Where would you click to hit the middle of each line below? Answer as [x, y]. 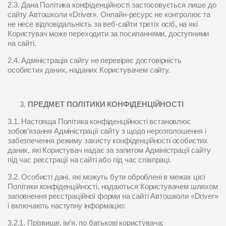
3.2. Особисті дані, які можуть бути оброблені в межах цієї [106, 177]
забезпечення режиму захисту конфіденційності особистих [108, 140]
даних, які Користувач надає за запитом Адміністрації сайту [109, 150]
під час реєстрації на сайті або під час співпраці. [90, 160]
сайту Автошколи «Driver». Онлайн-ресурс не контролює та [109, 14]
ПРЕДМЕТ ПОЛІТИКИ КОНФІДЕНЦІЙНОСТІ [106, 104]
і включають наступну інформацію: [67, 206]
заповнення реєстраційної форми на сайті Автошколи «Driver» [113, 196]
